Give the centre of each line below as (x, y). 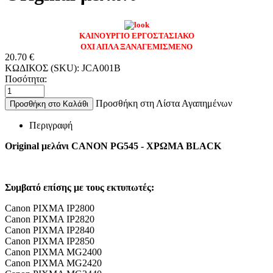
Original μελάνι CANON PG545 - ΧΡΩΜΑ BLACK (113, 146)
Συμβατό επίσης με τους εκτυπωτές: (80, 187)
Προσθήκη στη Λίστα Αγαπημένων (164, 103)
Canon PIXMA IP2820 (50, 219)
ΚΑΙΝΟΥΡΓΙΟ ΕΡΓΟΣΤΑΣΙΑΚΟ (136, 35)
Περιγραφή (51, 125)
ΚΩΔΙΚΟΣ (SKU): (42, 68)
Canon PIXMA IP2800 (50, 208)
